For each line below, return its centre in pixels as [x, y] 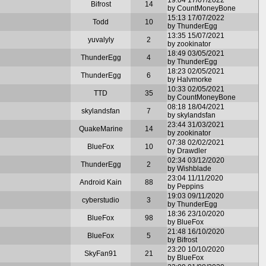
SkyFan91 [101, 253]
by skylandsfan [191, 115]
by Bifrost [182, 240]
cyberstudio [101, 200]
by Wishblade [189, 168]
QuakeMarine [101, 129]
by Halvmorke [190, 79]
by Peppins [186, 186]
